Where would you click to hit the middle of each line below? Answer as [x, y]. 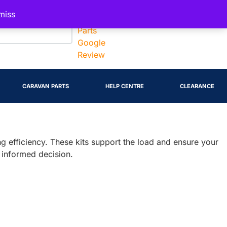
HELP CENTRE [124, 86]
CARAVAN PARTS [46, 86]
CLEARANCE [197, 86]
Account [145, 11]
